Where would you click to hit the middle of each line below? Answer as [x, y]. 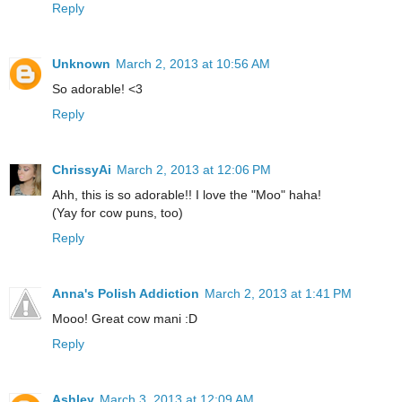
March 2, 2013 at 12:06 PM [194, 169]
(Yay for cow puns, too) [118, 212]
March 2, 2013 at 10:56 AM [193, 63]
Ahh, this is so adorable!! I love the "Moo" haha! [187, 194]
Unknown [81, 63]
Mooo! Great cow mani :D [125, 318]
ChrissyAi [82, 169]
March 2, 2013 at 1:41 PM [278, 293]
